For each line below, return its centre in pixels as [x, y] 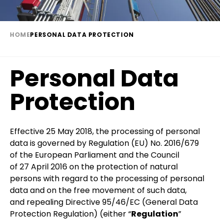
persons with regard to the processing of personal [107, 178]
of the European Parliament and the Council [95, 155]
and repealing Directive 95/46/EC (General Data [104, 202]
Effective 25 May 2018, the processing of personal [105, 131]
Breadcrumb [42, 47]
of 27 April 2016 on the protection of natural [94, 166]
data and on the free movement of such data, [98, 190]
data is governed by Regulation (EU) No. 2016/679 [104, 143]
